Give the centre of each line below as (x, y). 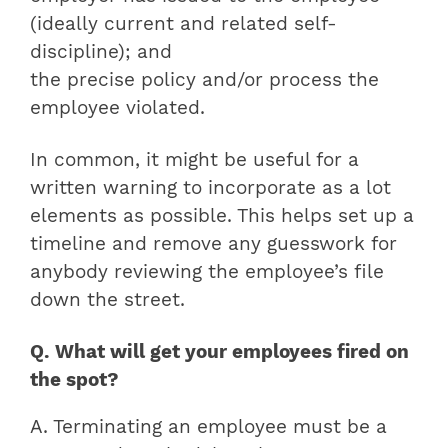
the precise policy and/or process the (204, 80)
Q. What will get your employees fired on (219, 352)
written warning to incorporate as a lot (210, 188)
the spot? (74, 380)
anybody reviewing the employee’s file (207, 272)
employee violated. (117, 108)
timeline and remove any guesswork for (213, 244)
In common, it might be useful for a (194, 160)
